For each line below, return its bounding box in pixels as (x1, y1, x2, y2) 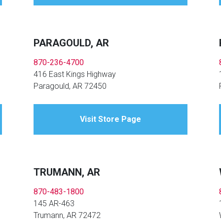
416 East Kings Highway (34, 70, 116, 79)
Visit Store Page (79, 114, 141, 124)
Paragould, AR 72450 (34, 81, 107, 91)
